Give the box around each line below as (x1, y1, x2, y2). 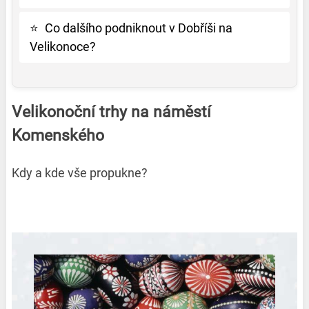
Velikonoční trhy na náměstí (11, 103, 211, 122)
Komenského (11, 126, 104, 146)
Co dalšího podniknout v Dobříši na (44, 21, 232, 36)
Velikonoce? (29, 39, 96, 54)
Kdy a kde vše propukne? (11, 166, 148, 181)
